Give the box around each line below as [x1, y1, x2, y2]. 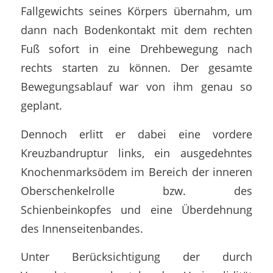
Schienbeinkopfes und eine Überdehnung [20, 201, 253, 217]
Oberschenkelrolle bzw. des [20, 182, 253, 198]
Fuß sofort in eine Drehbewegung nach [20, 41, 253, 57]
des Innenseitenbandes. [20, 220, 143, 236]
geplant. [20, 97, 62, 113]
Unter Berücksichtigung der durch [20, 249, 253, 264]
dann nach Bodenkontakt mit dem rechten [20, 22, 253, 38]
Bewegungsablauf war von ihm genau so [20, 79, 253, 94]
